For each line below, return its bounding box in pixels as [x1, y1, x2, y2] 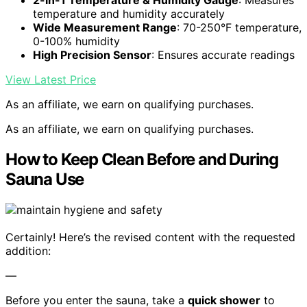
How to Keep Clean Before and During [5, 149, 278, 169]
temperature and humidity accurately [33, 7, 225, 21]
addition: [5, 243, 51, 258]
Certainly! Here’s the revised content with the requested [5, 230, 295, 244]
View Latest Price [5, 73, 96, 86]
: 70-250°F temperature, [177, 21, 302, 34]
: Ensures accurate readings [151, 48, 295, 62]
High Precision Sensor [33, 48, 151, 62]
